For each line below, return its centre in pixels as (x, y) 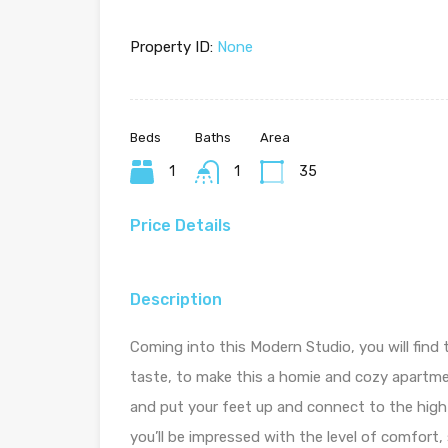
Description (176, 300)
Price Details (180, 226)
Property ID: (171, 47)
